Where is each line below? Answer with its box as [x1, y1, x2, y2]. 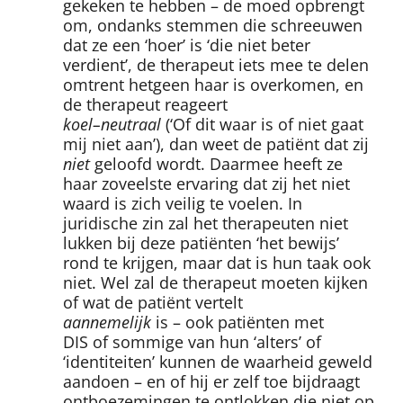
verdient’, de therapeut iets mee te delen [63, 53, 369, 76]
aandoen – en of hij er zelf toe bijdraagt [63, 370, 360, 392]
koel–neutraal [63, 112, 166, 135]
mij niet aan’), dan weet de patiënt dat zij [63, 132, 369, 155]
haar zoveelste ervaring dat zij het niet [63, 172, 350, 194]
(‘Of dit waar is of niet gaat [166, 112, 363, 135]
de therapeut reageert [63, 93, 228, 115]
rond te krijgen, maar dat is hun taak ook [63, 251, 371, 273]
